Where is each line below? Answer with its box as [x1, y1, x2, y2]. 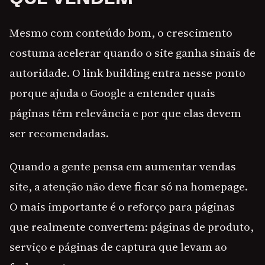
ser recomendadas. [9, 125, 109, 141]
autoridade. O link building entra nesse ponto [9, 65, 245, 81]
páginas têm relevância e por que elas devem [9, 105, 241, 121]
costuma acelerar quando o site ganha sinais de [9, 45, 256, 61]
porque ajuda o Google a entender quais [9, 85, 215, 101]
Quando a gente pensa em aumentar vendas [9, 159, 236, 174]
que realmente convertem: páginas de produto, [9, 219, 254, 235]
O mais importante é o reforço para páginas [9, 199, 235, 215]
